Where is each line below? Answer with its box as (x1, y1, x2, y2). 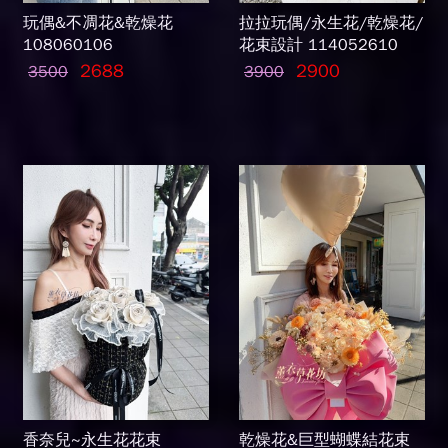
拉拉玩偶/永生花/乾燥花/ (239, 13, 423, 33)
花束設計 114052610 (239, 35, 398, 55)
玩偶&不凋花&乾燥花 (23, 13, 173, 33)
